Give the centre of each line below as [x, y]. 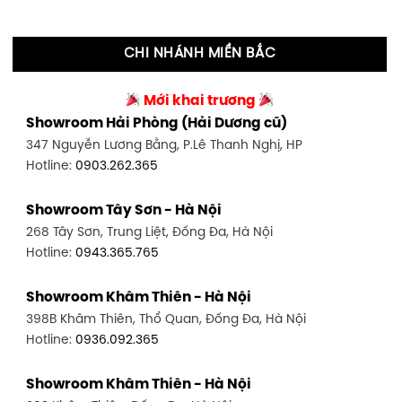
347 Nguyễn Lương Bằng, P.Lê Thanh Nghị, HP [165, 146]
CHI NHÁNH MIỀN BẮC [200, 53]
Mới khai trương [200, 102]
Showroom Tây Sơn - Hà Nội [124, 211]
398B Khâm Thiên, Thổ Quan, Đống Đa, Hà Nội [166, 320]
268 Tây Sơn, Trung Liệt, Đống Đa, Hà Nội [150, 233]
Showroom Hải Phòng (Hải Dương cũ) [157, 124]
